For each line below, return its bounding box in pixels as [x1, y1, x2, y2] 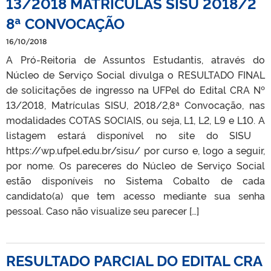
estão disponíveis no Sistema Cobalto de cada [6, 173, 265, 187]
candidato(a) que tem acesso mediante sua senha [6, 188, 265, 202]
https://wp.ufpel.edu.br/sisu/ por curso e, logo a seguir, [6, 143, 265, 157]
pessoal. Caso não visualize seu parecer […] [6, 203, 199, 217]
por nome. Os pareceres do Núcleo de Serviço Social [6, 158, 265, 172]
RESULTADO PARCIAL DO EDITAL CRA [6, 249, 262, 270]
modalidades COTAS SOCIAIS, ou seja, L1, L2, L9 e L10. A [6, 113, 265, 126]
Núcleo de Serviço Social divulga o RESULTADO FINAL [6, 67, 265, 81]
